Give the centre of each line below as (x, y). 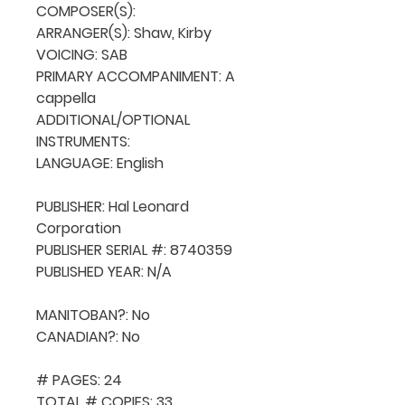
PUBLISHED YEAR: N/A (104, 271)
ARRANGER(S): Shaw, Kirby (124, 33)
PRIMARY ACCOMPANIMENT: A (136, 76)
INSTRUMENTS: (85, 141)
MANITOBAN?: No (93, 315)
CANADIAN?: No (88, 336)
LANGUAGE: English (100, 163)
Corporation (79, 228)
